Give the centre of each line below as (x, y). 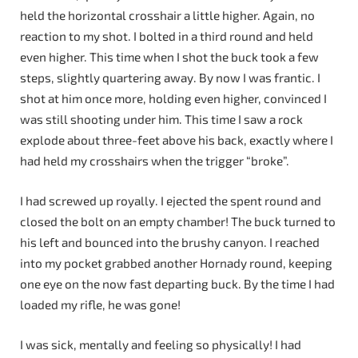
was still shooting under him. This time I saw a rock (161, 119)
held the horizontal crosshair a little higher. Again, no (167, 16)
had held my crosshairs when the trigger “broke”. (155, 161)
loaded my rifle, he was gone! (100, 304)
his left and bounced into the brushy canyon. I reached (170, 242)
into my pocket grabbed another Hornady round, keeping (176, 263)
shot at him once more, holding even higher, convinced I (173, 99)
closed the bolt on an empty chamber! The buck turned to (178, 221)
